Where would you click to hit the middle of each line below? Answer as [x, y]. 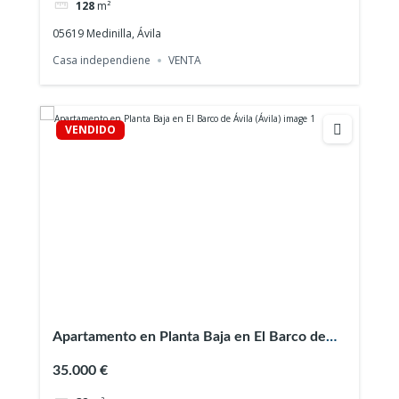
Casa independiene [102, 61]
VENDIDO [90, 129]
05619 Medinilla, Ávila [107, 34]
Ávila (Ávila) [89, 358]
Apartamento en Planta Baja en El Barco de [190, 337]
